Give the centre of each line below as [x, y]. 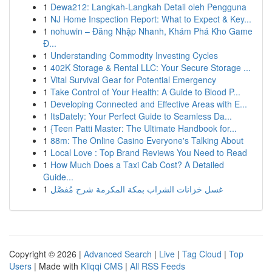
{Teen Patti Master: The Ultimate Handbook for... [144, 128]
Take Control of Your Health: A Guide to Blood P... [145, 92]
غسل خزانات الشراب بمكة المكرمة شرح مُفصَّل [137, 189]
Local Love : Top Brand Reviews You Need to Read [149, 152]
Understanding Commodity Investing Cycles [134, 55]
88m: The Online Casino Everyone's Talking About [147, 140]
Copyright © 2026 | [46, 254]
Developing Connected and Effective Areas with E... [149, 104]
